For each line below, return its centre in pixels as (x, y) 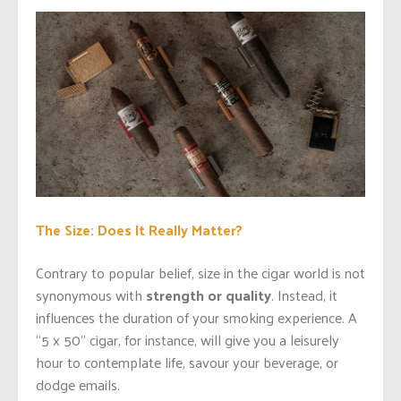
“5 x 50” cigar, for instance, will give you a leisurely (188, 339)
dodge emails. (78, 384)
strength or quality (209, 294)
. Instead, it (304, 294)
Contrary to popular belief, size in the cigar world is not (200, 272)
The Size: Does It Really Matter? (139, 229)
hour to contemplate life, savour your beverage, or (187, 362)
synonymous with (91, 294)
